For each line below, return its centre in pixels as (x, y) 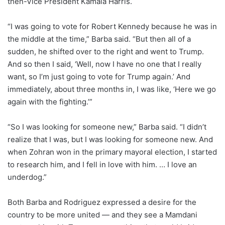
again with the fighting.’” (50, 102)
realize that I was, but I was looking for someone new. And (110, 140)
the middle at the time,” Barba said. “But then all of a (99, 39)
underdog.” (27, 177)
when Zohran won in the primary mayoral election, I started (112, 152)
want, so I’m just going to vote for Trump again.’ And (99, 77)
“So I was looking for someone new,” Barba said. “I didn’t (107, 127)
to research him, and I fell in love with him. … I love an (102, 165)
